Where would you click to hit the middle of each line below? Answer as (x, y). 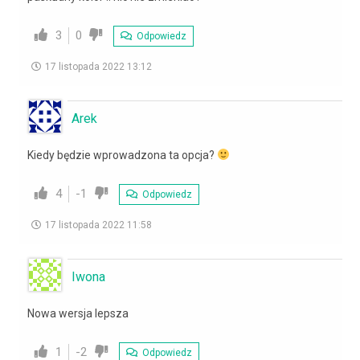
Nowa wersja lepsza (78, 313)
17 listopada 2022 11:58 (98, 225)
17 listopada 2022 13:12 (98, 66)
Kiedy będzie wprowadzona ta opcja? (122, 155)
